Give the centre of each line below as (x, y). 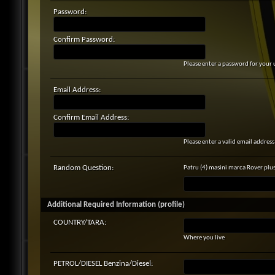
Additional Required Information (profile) (116, 205)
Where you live (204, 238)
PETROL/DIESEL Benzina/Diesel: (103, 264)
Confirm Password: (84, 40)
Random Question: (84, 168)
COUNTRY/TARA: (80, 223)
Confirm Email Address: (91, 118)
